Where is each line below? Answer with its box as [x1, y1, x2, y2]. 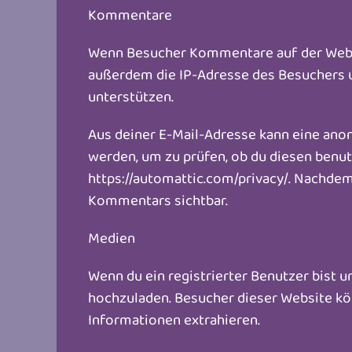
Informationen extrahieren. [88, 308, 260, 330]
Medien [88, 226, 135, 248]
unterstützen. [88, 85, 174, 107]
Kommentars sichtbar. [88, 189, 228, 211]
